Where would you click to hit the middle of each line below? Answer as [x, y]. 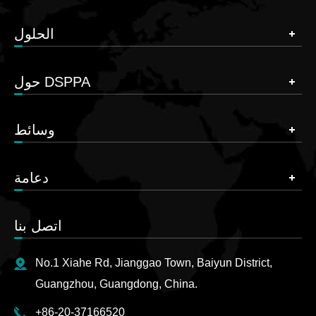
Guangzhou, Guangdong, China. [116, 284]
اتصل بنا [38, 225]
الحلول [34, 34]
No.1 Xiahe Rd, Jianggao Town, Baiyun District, [154, 262]
